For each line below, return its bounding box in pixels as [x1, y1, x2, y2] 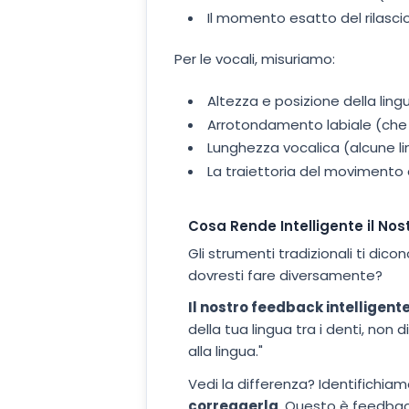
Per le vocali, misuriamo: [174, 49, 335, 69]
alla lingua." [188, 341, 263, 362]
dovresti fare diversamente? [188, 266, 383, 286]
